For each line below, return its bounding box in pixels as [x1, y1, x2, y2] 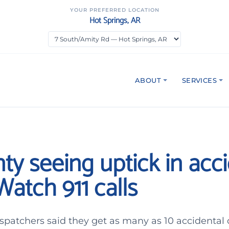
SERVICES [181, 76, 217, 84]
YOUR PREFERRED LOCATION [70, 7, 159, 13]
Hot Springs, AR [89, 14, 140, 28]
